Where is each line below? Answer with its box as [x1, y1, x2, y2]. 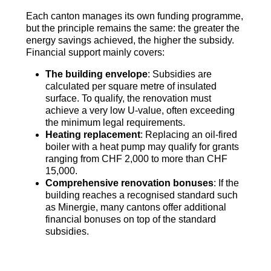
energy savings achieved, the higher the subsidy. [25, 35, 234, 46]
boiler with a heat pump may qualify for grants [45, 142, 239, 152]
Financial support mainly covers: [25, 47, 165, 58]
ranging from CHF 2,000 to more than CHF [45, 154, 227, 165]
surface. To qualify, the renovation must [45, 93, 211, 104]
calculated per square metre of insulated [45, 81, 217, 92]
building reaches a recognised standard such [45, 190, 238, 201]
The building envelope [45, 69, 148, 80]
